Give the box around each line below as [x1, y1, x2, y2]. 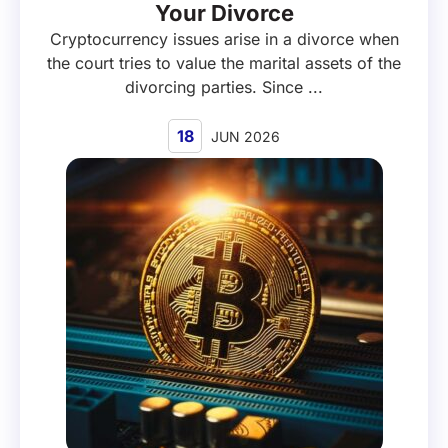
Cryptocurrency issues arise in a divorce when [49, 29, 399, 50]
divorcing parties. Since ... [125, 77, 323, 98]
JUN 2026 [207, 128, 280, 146]
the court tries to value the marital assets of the [47, 53, 401, 74]
